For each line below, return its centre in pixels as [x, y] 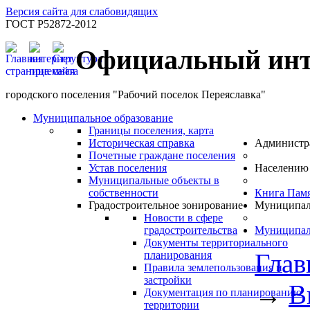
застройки [168, 280]
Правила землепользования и [213, 268]
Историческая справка [142, 143]
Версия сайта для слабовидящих [82, 11]
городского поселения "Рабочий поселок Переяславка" [136, 95]
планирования [178, 255]
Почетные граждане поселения [162, 156]
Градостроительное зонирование [166, 206]
